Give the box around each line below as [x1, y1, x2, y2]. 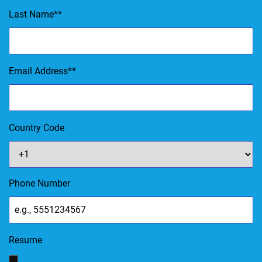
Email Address [9, 65, 68, 77]
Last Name [9, 8, 54, 20]
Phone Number [9, 177, 70, 189]
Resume [9, 234, 42, 246]
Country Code [9, 122, 64, 133]
